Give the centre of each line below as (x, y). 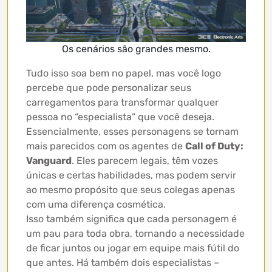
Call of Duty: (214, 146)
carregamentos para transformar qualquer (122, 103)
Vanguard (49, 161)
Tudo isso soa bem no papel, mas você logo (124, 73)
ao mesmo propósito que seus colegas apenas (131, 190)
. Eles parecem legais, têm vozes (145, 161)
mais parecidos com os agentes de (106, 146)
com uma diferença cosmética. (96, 205)
